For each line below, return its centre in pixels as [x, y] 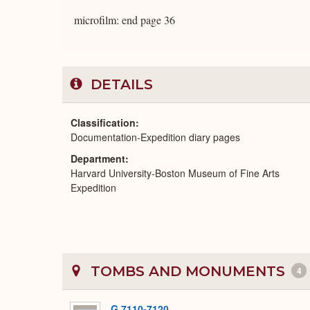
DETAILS [120, 84]
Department [98, 158]
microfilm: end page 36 [125, 20]
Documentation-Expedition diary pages [155, 137]
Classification [103, 122]
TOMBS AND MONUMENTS [188, 271]
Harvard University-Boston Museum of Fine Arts [175, 173]
